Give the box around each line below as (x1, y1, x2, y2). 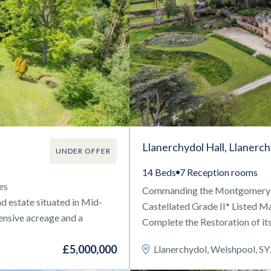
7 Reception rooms (180, 166, 258, 178)
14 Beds (142, 166, 176, 178)
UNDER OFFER (56, 146, 111, 155)
